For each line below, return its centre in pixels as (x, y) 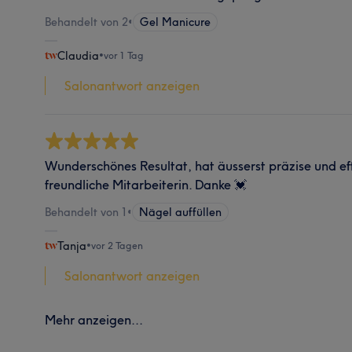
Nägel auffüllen (181, 212)
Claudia (79, 55)
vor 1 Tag (124, 55)
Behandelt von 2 (87, 22)
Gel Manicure (176, 22)
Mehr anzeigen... (94, 319)
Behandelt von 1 (86, 212)
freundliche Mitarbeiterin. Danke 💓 (146, 184)
